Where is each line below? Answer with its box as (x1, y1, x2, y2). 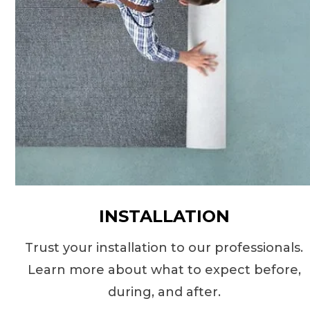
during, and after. (107, 284, 221, 300)
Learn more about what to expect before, (27, 262, 301, 277)
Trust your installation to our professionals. (25, 240, 304, 255)
